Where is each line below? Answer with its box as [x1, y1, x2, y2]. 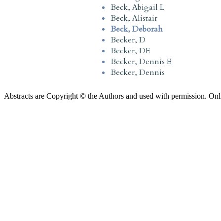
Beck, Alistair [110, 12, 157, 24]
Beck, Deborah [110, 23, 163, 35]
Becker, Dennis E [110, 56, 171, 67]
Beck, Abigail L [110, 1, 164, 13]
